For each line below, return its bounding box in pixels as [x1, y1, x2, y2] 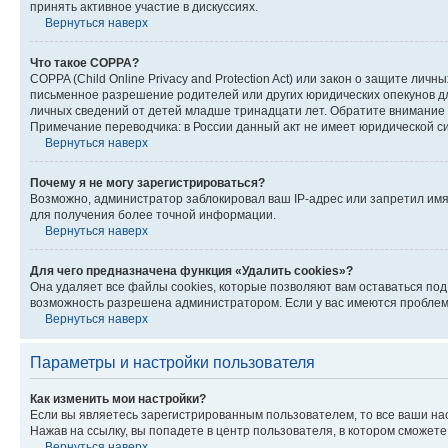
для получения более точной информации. [30, 208, 276, 222]
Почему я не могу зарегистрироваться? [30, 176, 265, 190]
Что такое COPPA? [30, 56, 139, 70]
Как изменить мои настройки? [30, 392, 206, 406]
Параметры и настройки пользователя [30, 354, 315, 371]
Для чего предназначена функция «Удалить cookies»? [30, 264, 353, 278]
